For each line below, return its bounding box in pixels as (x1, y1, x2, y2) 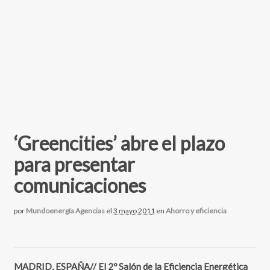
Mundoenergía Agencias (25, 206, 105, 216)
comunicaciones (13, 174, 146, 198)
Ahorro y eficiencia (165, 206, 227, 216)
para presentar (13, 152, 135, 177)
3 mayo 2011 (113, 206, 155, 216)
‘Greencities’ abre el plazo (13, 131, 225, 155)
